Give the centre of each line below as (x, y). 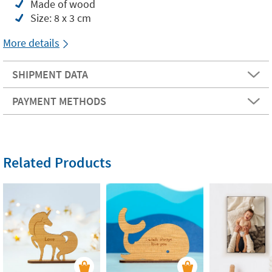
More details (31, 42)
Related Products (57, 162)
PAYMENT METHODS (59, 101)
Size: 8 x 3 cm (61, 18)
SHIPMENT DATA (50, 74)
